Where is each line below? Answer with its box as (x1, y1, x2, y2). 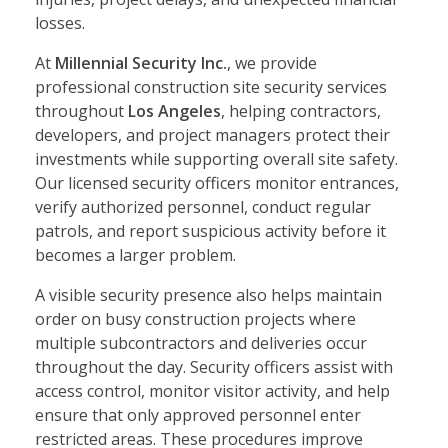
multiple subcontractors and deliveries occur (35, 332, 367, 355)
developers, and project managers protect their (35, 124, 390, 147)
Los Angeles (128, 100, 221, 123)
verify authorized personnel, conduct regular (35, 196, 371, 219)
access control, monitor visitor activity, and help (35, 380, 390, 403)
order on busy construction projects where (35, 308, 356, 331)
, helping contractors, (221, 100, 381, 123)
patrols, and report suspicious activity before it (35, 220, 386, 243)
